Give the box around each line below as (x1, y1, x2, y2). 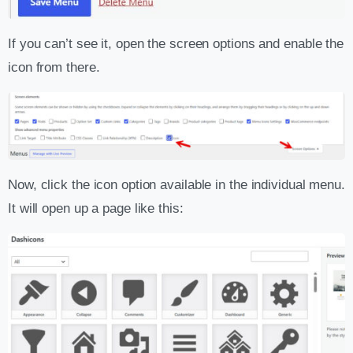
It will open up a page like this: (8, 200, 184, 216)
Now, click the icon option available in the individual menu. (8, 176, 345, 192)
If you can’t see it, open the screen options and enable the (8, 36, 344, 52)
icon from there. (8, 60, 100, 76)
